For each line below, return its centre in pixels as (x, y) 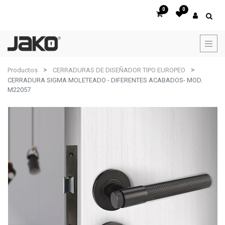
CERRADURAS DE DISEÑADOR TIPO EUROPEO (119, 70)
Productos (23, 70)
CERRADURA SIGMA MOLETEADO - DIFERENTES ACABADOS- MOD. (105, 80)
